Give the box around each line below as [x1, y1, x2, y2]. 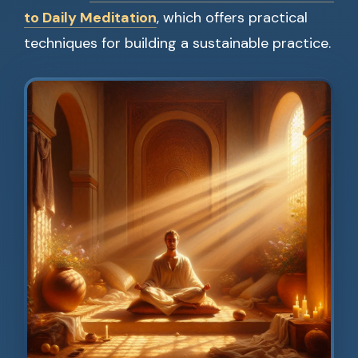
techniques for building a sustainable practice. [24, 34, 331, 53]
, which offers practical [157, 8, 308, 27]
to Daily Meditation [24, 8, 157, 27]
